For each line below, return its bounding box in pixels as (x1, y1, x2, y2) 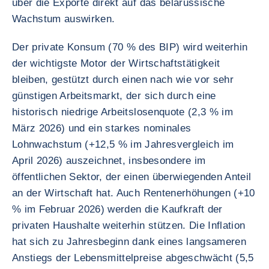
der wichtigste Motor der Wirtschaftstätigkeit (12, 58, 220, 69)
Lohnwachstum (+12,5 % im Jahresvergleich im (12, 139, 234, 150)
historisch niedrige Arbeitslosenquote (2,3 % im (12, 106, 233, 118)
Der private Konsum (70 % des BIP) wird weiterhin (12, 41, 248, 53)
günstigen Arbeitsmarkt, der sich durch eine (12, 90, 216, 101)
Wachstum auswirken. (12, 13, 115, 25)
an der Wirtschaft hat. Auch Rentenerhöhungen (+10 (12, 187, 255, 199)
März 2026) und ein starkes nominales (12, 122, 192, 134)
